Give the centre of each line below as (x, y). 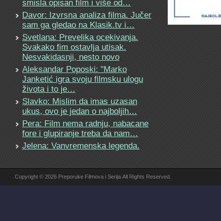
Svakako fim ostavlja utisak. (74, 47)
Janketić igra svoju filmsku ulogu (83, 79)
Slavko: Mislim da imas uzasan (80, 101)
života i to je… (49, 89)
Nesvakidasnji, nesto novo (71, 57)
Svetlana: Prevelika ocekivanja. (80, 37)
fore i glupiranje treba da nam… (80, 133)
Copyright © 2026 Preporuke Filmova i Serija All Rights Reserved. (93, 176)
